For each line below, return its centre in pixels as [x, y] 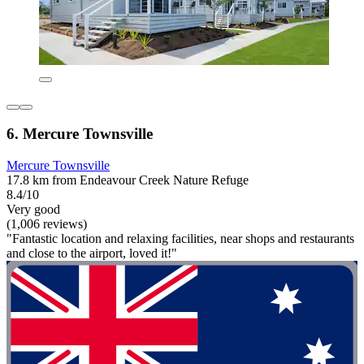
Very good [33, 209]
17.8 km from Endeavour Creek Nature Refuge [128, 180]
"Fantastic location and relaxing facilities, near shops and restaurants [180, 238]
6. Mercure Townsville [80, 134]
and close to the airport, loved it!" [92, 253]
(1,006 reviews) [47, 224]
